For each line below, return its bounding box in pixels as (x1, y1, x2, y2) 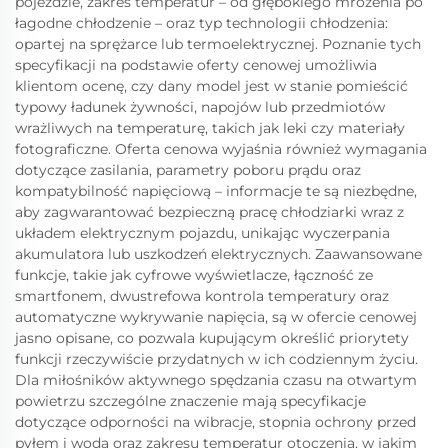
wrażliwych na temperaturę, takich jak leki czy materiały (15, 119, 405, 137)
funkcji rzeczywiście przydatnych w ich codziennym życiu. (15, 350, 418, 368)
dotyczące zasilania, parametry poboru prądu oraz (15, 161, 361, 179)
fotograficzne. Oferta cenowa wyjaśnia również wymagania (15, 140, 427, 158)
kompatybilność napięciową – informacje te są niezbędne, (15, 182, 417, 200)
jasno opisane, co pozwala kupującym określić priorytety (15, 329, 409, 347)
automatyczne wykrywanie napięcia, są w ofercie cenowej (15, 308, 417, 326)
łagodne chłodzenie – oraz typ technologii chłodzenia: (15, 14, 388, 32)
